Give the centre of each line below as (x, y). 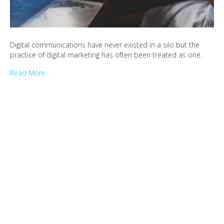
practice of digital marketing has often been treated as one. (106, 54)
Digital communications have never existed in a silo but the (105, 44)
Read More (28, 72)
